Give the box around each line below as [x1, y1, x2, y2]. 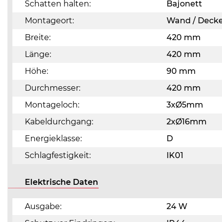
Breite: [25, 33, 51, 42]
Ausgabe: [25, 202, 61, 211]
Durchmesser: [25, 83, 80, 93]
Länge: [25, 50, 51, 59]
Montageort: [25, 16, 74, 25]
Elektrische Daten [25, 177, 98, 187]
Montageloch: [25, 100, 79, 110]
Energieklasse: [25, 134, 82, 143]
